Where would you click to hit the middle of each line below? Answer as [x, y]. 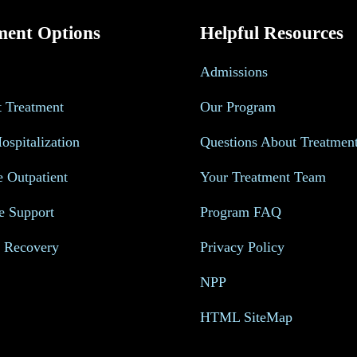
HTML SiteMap [246, 318]
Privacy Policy [242, 247]
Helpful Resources [272, 33]
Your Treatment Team [263, 177]
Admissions [234, 72]
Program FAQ [241, 212]
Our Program [238, 107]
